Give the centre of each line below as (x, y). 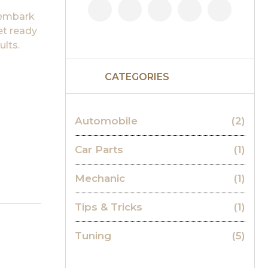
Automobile (106, 121)
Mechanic (100, 178)
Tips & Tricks (108, 207)
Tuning (93, 236)
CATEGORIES (137, 77)
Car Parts (99, 150)
